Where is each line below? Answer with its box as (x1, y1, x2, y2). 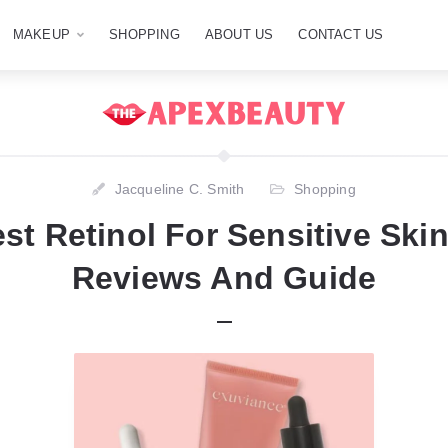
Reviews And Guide (71, 260, 377, 296)
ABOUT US (204, 27, 274, 42)
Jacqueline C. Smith (114, 181, 245, 197)
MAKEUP (12, 27, 71, 42)
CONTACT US (298, 27, 384, 42)
